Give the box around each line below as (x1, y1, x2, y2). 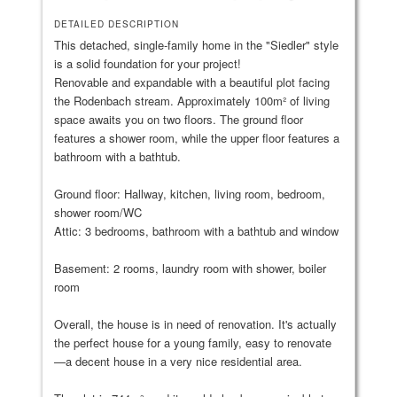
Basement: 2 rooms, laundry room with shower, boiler (54, 259, 327, 276)
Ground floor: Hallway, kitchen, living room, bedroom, (54, 184, 326, 202)
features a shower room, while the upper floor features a (54, 128, 340, 146)
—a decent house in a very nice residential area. (54, 352, 303, 370)
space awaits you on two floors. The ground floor (54, 110, 304, 128)
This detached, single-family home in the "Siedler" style (54, 35, 339, 53)
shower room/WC (54, 203, 143, 221)
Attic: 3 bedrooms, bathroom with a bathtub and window (54, 222, 339, 239)
